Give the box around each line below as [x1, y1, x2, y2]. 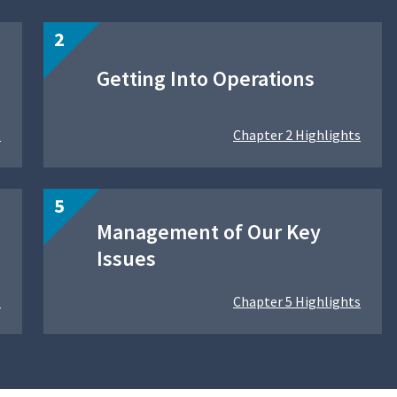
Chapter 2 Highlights [233, 126, 361, 144]
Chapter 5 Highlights [233, 292, 361, 311]
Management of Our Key [97, 218, 321, 246]
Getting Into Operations [97, 65, 315, 93]
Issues [97, 245, 156, 273]
